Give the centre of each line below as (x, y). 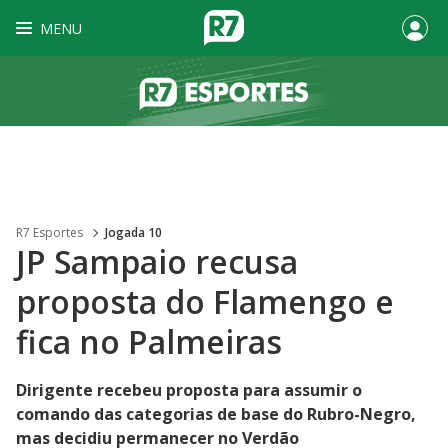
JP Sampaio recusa (157, 261)
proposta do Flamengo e (205, 301)
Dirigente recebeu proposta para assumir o (189, 390)
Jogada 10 (133, 232)
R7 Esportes (49, 232)
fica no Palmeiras (149, 341)
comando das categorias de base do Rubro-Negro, (216, 414)
